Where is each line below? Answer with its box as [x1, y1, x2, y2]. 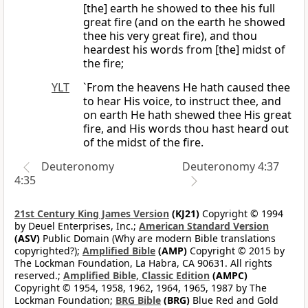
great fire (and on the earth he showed [83, 14, 285, 30]
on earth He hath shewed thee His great [83, 107, 291, 123]
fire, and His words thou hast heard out [83, 121, 289, 137]
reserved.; [14, 269, 63, 283]
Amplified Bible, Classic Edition [63, 269, 210, 283]
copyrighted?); [14, 244, 82, 258]
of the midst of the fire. [83, 135, 203, 151]
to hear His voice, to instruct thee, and [83, 93, 281, 109]
